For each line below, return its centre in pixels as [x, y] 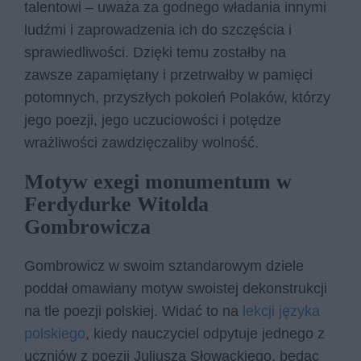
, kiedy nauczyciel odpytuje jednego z [205, 334]
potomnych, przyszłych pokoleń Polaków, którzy [177, 97]
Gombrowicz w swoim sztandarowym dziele [164, 266]
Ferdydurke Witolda [116, 205]
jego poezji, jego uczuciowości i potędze [153, 120]
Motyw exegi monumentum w [158, 182]
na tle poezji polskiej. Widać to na [133, 311]
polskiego [55, 334]
